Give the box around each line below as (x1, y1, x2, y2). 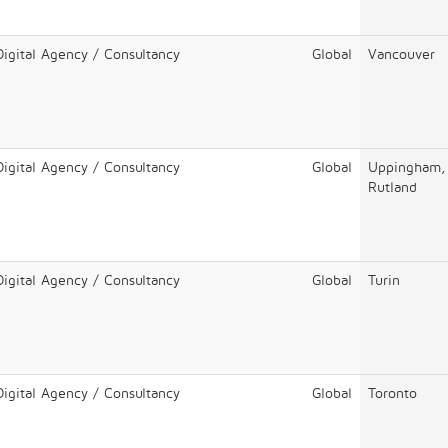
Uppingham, (368, 158, 445, 175)
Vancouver (368, 45, 435, 62)
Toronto (368, 384, 417, 401)
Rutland (368, 178, 417, 195)
